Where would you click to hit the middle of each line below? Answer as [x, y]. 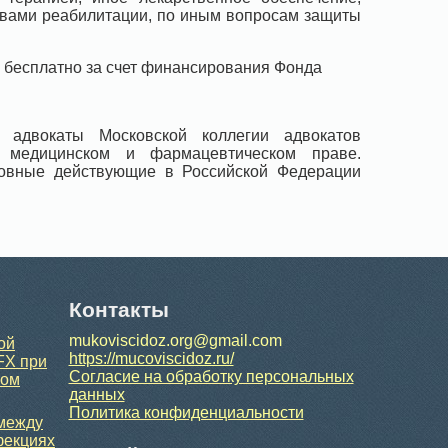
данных [96, 394]
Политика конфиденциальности [186, 412]
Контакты [118, 309]
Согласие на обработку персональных [211, 376]
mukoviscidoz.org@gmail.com [175, 340]
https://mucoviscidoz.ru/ [151, 358]
